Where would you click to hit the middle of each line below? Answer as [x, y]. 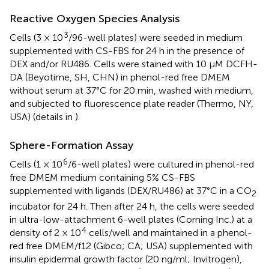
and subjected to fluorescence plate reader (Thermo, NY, [131, 103]
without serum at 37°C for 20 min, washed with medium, [131, 90]
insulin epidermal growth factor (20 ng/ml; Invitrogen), [126, 259]
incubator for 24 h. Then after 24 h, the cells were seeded [132, 207]
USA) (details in [42, 116]
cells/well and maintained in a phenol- [169, 233]
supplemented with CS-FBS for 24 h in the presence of [127, 50]
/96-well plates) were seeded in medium [156, 37]
